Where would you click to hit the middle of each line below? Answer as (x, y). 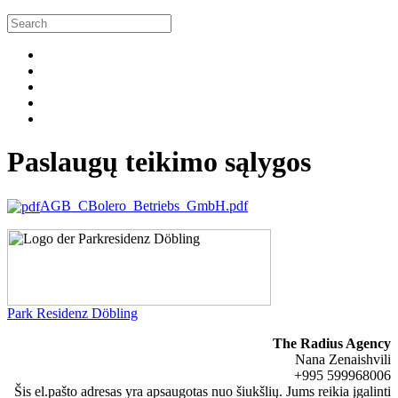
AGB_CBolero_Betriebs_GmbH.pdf (144, 205)
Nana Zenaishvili (343, 360)
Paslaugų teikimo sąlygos (159, 162)
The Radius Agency (332, 344)
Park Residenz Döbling (72, 314)
